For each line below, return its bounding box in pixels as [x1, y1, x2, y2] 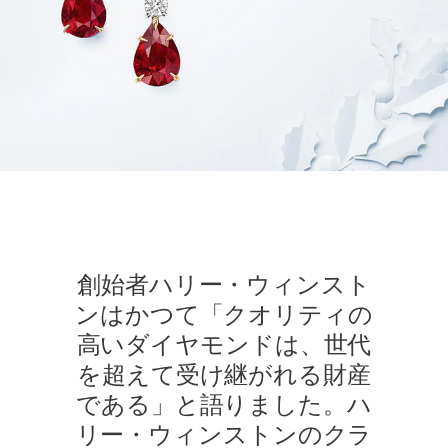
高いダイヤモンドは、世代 [76, 330, 372, 360]
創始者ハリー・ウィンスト [77, 270, 371, 300]
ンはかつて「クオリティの [75, 300, 373, 330]
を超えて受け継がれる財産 [77, 360, 371, 390]
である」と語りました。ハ [76, 390, 372, 420]
